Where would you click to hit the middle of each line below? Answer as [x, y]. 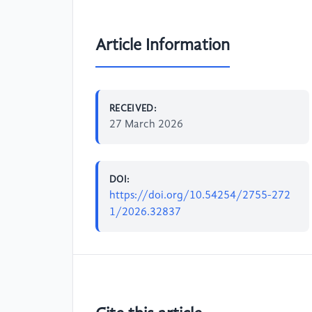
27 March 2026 [146, 124]
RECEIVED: [133, 108]
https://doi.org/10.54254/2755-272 [200, 195]
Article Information [163, 46]
